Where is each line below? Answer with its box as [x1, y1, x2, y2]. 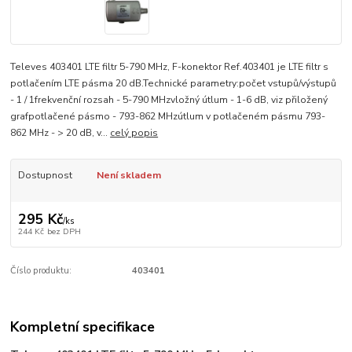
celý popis [110, 126, 159, 139]
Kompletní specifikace [10, 317, 156, 336]
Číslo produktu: [10, 265, 72, 277]
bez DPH [46, 225, 81, 238]
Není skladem [96, 168, 161, 181]
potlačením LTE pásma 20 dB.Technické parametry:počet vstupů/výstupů [10, 76, 337, 90]
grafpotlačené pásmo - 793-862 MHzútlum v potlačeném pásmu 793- [10, 109, 326, 123]
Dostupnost [17, 168, 72, 181]
